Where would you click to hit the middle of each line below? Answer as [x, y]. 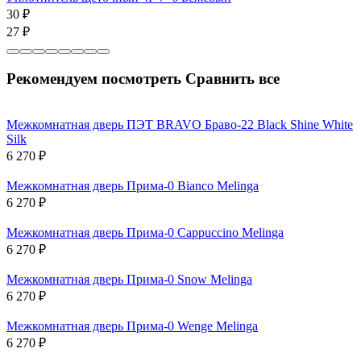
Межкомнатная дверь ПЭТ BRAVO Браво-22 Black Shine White [180, 124]
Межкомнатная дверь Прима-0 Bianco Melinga [133, 185]
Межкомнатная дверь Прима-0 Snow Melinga [129, 279]
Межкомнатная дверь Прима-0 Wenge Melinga [132, 326]
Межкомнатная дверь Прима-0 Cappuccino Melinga [145, 232]
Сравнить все [232, 78]
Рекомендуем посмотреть [96, 78]
